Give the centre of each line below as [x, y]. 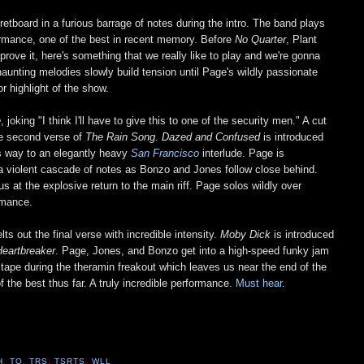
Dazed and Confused [211, 136]
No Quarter [261, 39]
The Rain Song [121, 136]
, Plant [302, 39]
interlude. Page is [244, 153]
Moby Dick [246, 234]
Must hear [259, 283]
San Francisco [165, 153]
